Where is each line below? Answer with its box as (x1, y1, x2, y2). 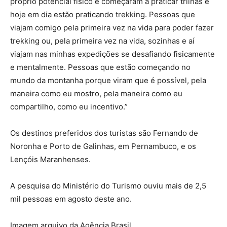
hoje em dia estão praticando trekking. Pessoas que (10, 10, 195, 20)
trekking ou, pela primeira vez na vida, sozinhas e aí (10, 36, 195, 46)
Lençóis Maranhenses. (10, 155, 91, 165)
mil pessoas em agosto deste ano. (10, 194, 132, 204)
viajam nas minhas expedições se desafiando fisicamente (10, 49, 215, 59)
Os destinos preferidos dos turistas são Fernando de (10, 128, 198, 138)
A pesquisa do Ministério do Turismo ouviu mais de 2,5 (10, 181, 206, 191)
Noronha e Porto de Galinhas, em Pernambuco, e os (10, 141, 196, 152)
